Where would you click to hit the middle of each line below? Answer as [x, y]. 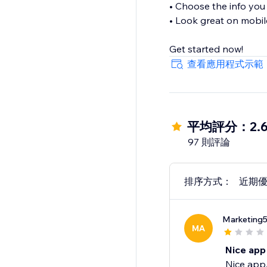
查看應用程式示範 [225, 64]
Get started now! [206, 49]
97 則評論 [209, 142]
